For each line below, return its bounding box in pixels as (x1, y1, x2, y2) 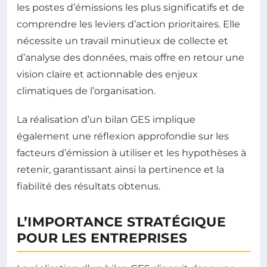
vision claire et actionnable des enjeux (17, 69, 198, 80)
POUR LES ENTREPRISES (17, 230, 187, 246)
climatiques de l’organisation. (17, 85, 156, 97)
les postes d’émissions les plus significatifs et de (17, 2, 244, 13)
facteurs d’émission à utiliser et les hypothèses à (17, 147, 246, 159)
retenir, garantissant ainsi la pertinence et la (17, 164, 224, 175)
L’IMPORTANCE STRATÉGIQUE (17, 214, 226, 230)
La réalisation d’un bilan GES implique (17, 114, 195, 125)
